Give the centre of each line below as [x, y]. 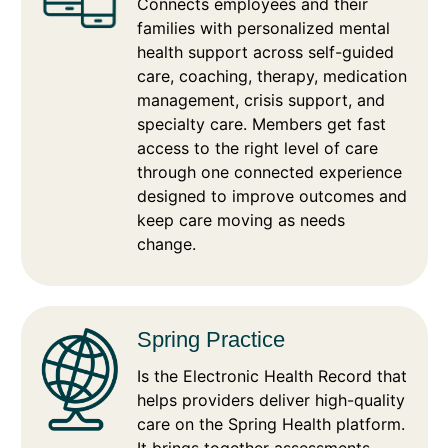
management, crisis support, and [261, 100]
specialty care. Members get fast [261, 124]
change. [166, 244]
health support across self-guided [265, 52]
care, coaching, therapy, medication [272, 76]
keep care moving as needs [241, 220]
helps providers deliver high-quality [271, 400]
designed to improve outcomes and [272, 196]
